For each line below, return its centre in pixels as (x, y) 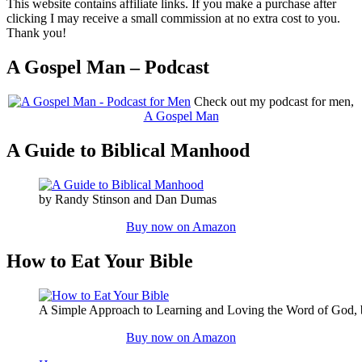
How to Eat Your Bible (100, 261)
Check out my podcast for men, (272, 102)
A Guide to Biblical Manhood (128, 151)
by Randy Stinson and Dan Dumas (128, 200)
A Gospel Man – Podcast (108, 67)
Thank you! (36, 33)
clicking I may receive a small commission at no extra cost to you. (173, 19)
